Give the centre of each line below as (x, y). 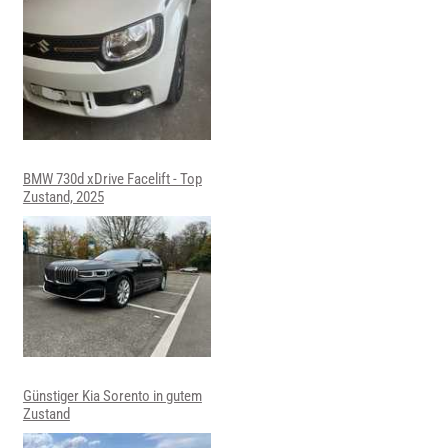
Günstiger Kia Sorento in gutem (112, 396)
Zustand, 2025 (63, 197)
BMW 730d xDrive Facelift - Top (112, 179)
